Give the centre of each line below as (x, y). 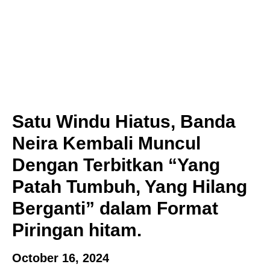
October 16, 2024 (61, 258)
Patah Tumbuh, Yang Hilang (130, 186)
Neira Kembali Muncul (106, 143)
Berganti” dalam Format (115, 208)
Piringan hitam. (77, 230)
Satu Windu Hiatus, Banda (124, 121)
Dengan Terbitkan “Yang (116, 165)
